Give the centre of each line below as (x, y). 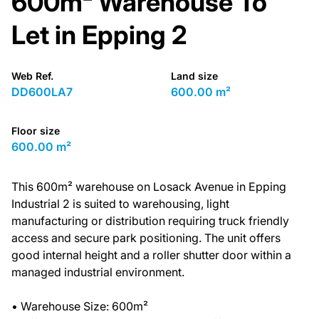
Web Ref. (32, 76)
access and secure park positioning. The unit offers (146, 238)
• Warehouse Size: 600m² (80, 306)
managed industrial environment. (98, 272)
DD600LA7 (42, 92)
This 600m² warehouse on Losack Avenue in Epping (149, 187)
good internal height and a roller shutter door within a (151, 255)
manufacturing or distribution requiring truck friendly (150, 221)
